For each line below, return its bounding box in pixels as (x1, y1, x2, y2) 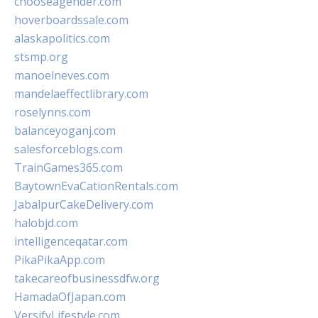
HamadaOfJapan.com (14, 289, 126, 305)
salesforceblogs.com (14, 141, 123, 157)
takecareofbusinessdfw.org (14, 270, 160, 286)
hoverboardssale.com (14, 12, 128, 28)
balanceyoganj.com (14, 123, 116, 138)
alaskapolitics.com (14, 31, 110, 46)
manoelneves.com (14, 67, 109, 83)
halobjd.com (14, 215, 78, 231)
